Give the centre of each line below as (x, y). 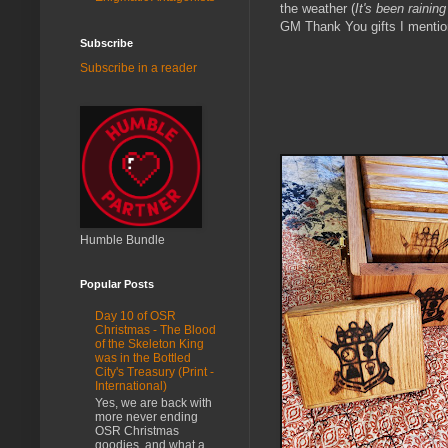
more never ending (146, 416)
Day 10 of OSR (135, 316)
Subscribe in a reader (138, 67)
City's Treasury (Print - (154, 372)
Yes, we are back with (153, 402)
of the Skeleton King (149, 344)
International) (131, 386)
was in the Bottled (143, 358)
